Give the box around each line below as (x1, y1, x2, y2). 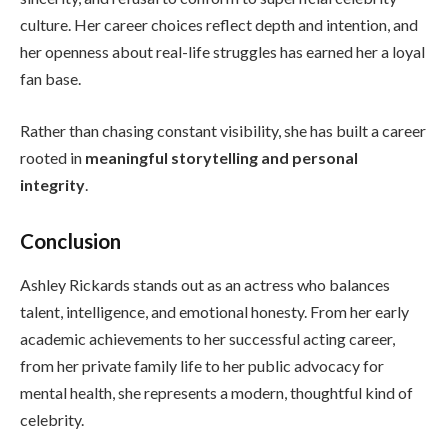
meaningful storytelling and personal (85, 147, 358, 167)
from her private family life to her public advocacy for (20, 356, 384, 376)
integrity (20, 174, 85, 194)
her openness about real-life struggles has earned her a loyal (20, 42, 425, 62)
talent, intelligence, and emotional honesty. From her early (20, 302, 409, 322)
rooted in (20, 147, 85, 167)
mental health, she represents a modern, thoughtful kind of (20, 383, 413, 403)
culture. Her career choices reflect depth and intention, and (20, 15, 418, 35)
